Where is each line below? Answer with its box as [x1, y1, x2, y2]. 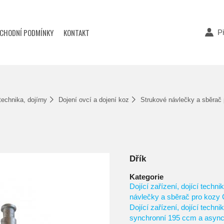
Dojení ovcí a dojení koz [58, 96, 129, 103]
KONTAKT [63, 27, 90, 38]
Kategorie [129, 172, 163, 181]
